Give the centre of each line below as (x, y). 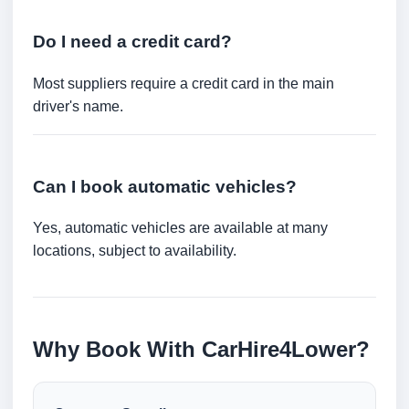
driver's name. (78, 106)
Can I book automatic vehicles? (165, 186)
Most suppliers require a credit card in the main (184, 83)
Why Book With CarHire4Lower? (201, 350)
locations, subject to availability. (135, 251)
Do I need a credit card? (132, 42)
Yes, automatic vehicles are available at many (180, 228)
